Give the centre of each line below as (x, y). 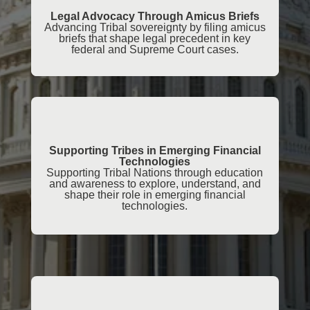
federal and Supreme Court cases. (155, 50)
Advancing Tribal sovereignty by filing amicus (155, 28)
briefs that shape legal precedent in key (155, 39)
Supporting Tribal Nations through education (155, 173)
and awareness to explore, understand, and (155, 184)
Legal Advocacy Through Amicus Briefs (155, 17)
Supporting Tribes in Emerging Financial (155, 151)
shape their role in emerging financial (155, 195)
